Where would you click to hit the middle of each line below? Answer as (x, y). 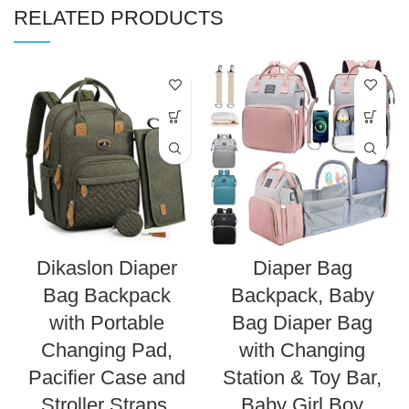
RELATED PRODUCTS (119, 18)
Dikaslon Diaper (107, 268)
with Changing (302, 351)
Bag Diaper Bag (302, 323)
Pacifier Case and (107, 378)
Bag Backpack (107, 296)
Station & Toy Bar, (302, 378)
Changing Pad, (107, 351)
